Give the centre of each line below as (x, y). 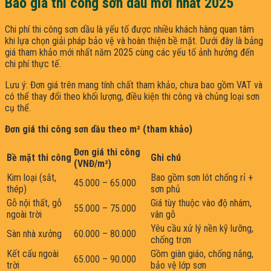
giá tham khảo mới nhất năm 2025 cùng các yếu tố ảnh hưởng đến (129, 53)
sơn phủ (165, 189)
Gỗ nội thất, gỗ (34, 203)
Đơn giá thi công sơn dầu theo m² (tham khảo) (99, 129)
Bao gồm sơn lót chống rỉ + (202, 178)
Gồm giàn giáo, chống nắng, (202, 254)
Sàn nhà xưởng (34, 234)
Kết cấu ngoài (33, 254)
